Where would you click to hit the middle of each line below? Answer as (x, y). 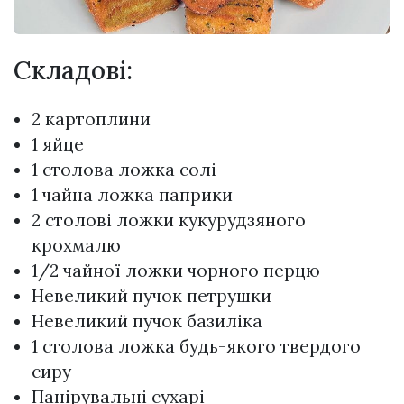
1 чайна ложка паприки (132, 194)
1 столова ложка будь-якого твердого (196, 346)
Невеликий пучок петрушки (151, 295)
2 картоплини (91, 119)
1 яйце (58, 144)
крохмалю (76, 245)
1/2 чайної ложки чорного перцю (176, 270)
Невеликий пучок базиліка (147, 321)
